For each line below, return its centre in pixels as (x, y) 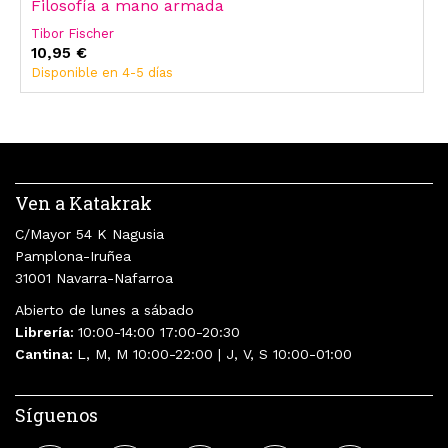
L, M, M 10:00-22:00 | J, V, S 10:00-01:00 (214, 354)
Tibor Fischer (72, 34)
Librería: (46, 332)
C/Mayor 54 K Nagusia (89, 234)
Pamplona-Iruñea (73, 256)
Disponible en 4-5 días (102, 73)
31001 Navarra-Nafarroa (94, 278)
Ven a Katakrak (83, 203)
